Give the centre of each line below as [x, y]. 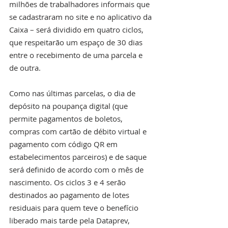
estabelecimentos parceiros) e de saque [79, 156]
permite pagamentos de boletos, [67, 118]
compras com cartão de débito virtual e [79, 131]
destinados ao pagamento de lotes [70, 195]
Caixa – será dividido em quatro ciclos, [77, 29]
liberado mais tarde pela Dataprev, [70, 220]
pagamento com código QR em [64, 144]
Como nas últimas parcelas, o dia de [73, 93]
